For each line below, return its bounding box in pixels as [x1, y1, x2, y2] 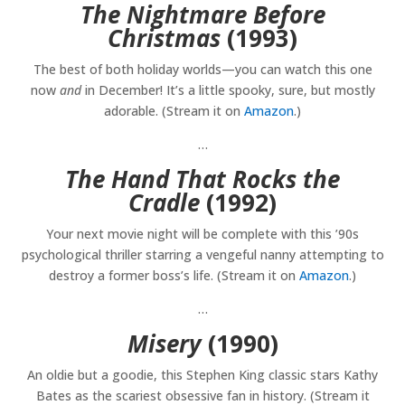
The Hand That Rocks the [65, 163, 340, 196]
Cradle [128, 186, 200, 220]
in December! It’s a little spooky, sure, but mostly [80, 81, 375, 99]
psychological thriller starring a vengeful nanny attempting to [21, 246, 384, 264]
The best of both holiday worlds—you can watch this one [33, 61, 372, 79]
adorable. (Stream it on [104, 102, 244, 120]
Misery [127, 327, 202, 361]
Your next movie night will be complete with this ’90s [46, 225, 359, 243]
